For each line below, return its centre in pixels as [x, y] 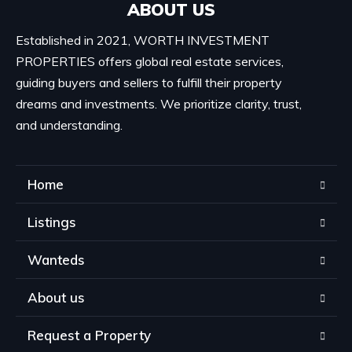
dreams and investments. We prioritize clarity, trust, [159, 103]
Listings [52, 222]
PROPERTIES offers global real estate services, [150, 61]
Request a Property [89, 335]
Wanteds [56, 259]
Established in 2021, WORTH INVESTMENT [143, 40]
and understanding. [69, 125]
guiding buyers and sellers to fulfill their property [149, 82]
